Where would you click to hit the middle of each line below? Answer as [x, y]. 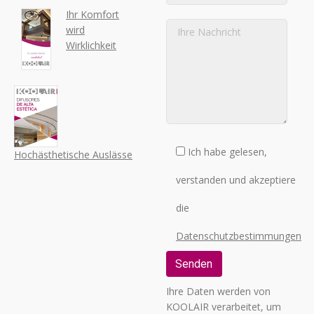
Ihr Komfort [93, 14]
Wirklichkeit [91, 45]
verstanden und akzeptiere [235, 180]
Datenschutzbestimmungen [238, 236]
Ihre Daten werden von [218, 292]
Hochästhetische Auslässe [73, 154]
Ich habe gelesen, [227, 152]
